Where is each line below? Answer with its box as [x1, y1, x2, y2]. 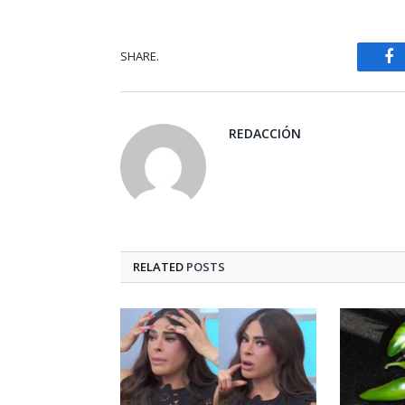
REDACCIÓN [229, 124, 301, 142]
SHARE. [120, 48, 159, 65]
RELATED [133, 258, 186, 275]
